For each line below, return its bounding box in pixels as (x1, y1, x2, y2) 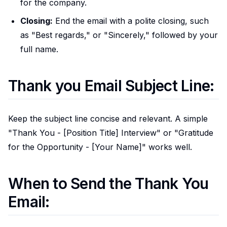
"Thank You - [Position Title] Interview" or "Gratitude (8, 127, 213, 138)
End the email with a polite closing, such (53, 15, 209, 26)
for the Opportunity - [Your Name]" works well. (8, 141, 192, 152)
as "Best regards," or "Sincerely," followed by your (20, 29, 218, 40)
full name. (20, 44, 58, 54)
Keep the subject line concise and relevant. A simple (8, 113, 208, 124)
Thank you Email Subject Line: (8, 76, 214, 95)
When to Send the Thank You (8, 174, 209, 193)
